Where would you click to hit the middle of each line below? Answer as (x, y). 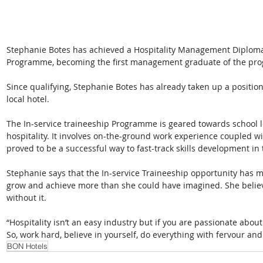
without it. (29, 197)
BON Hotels (27, 246)
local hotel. (28, 99)
